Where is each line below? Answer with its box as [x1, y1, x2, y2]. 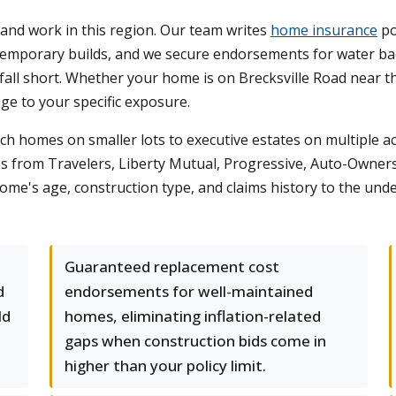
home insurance [270, 20, 377, 40]
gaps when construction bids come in [65, 331, 326, 351]
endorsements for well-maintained [65, 281, 313, 301]
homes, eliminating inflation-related [65, 306, 321, 326]
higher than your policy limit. [65, 355, 266, 376]
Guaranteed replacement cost [65, 256, 279, 277]
